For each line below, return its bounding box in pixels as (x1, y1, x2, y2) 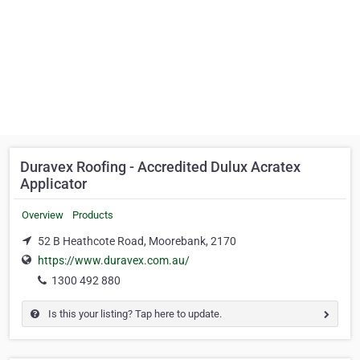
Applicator (20, 175, 87, 192)
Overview (22, 209, 63, 221)
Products (72, 209, 113, 221)
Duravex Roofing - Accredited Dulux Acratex (20, 158, 301, 175)
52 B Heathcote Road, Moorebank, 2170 (38, 235, 236, 247)
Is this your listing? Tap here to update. (46, 308, 222, 321)
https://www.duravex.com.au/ (38, 254, 190, 268)
